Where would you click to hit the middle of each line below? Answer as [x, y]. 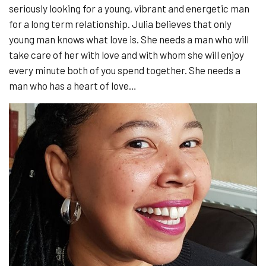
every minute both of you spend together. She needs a [125, 70]
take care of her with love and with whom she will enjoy [126, 55]
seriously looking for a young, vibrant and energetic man [129, 8]
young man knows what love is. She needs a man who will [129, 39]
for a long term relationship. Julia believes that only [120, 24]
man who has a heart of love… [73, 85]
